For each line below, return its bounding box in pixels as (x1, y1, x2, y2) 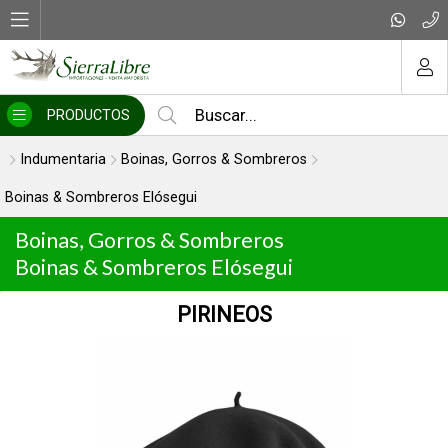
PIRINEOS (32, 302, 128, 327)
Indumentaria (20, 151, 106, 168)
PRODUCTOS (47, 107, 130, 124)
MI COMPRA (179, 15, 269, 32)
